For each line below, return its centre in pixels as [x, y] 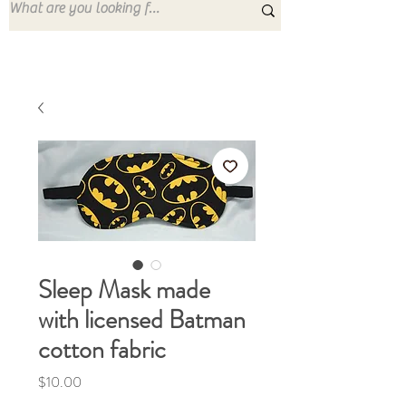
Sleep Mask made [124, 290]
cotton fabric [102, 350]
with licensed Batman [142, 320]
